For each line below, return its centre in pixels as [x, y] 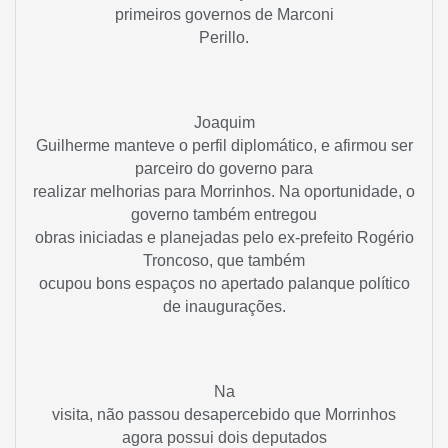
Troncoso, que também [224, 260]
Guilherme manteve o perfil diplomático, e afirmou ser [224, 145]
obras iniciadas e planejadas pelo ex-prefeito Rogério [224, 237]
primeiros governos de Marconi [224, 14]
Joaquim [224, 122]
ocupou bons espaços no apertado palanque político [224, 283]
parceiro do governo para [224, 168]
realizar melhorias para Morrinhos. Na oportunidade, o [224, 191]
